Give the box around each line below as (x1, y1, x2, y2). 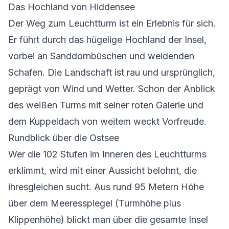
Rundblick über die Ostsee (8, 132, 119, 144)
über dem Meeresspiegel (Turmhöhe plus (8, 198, 181, 209)
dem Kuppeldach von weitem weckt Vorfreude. (8, 116, 207, 127)
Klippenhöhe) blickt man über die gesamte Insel (8, 214, 208, 225)
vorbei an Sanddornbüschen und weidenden (8, 51, 194, 62)
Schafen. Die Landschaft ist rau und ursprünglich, (8, 67, 215, 78)
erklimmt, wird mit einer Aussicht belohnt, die (8, 165, 197, 176)
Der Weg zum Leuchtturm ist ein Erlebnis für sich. (8, 18, 216, 29)
